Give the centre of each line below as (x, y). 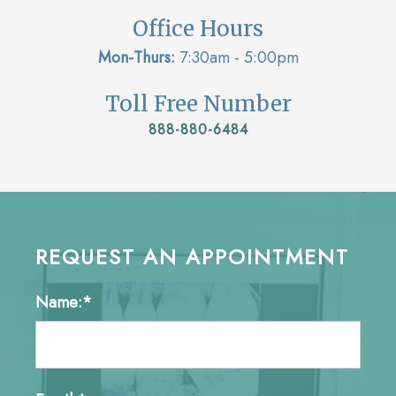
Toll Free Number (198, 103)
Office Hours (198, 28)
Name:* (63, 302)
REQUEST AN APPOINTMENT (192, 256)
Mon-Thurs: (136, 57)
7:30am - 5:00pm (236, 57)
